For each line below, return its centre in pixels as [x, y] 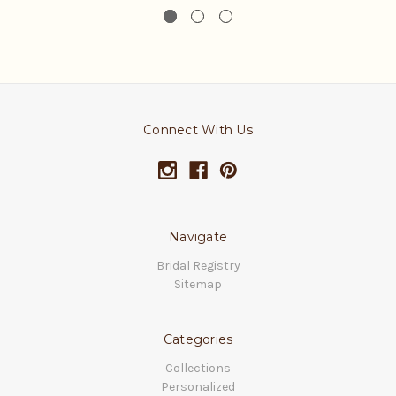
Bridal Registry [198, 266]
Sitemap [198, 285]
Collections [198, 369]
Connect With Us [198, 130]
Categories [198, 340]
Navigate [198, 237]
